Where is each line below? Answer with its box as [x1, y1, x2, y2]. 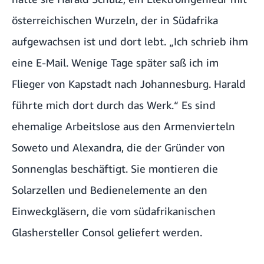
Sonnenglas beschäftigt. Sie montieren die [12, 162, 218, 176]
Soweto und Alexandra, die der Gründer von [12, 141, 225, 154]
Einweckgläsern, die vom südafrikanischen [12, 204, 216, 218]
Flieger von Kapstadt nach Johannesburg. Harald [12, 77, 246, 91]
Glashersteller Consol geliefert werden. [12, 226, 202, 239]
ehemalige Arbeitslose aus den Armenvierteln [12, 120, 235, 133]
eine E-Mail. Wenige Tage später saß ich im [12, 56, 219, 70]
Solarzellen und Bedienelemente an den [12, 183, 207, 197]
